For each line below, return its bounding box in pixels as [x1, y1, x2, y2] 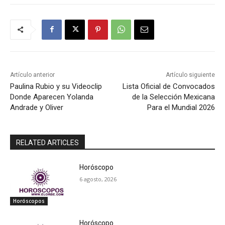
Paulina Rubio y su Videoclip [10, 81, 102, 91]
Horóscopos [13, 197, 45, 205]
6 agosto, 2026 [79, 175, 117, 183]
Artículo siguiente [165, 71, 215, 78]
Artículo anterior [10, 71, 55, 78]
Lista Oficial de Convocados [122, 81, 215, 91]
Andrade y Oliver [10, 102, 63, 112]
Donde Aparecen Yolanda [10, 92, 93, 101]
